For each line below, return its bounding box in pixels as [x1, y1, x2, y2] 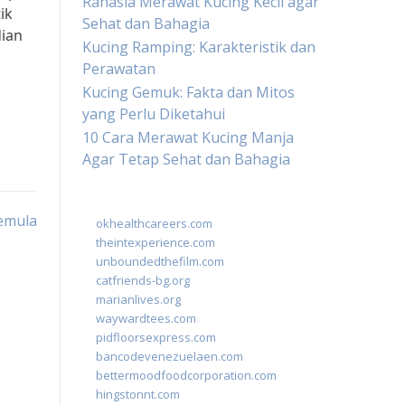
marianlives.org [96, 291, 181, 307]
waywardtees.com [96, 310, 196, 326]
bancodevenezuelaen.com [96, 348, 243, 364]
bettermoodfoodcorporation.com [96, 367, 277, 383]
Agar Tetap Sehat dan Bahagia [82, 149, 290, 169]
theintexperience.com [96, 234, 215, 250]
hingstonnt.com [96, 386, 180, 402]
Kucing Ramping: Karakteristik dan [82, 37, 316, 57]
